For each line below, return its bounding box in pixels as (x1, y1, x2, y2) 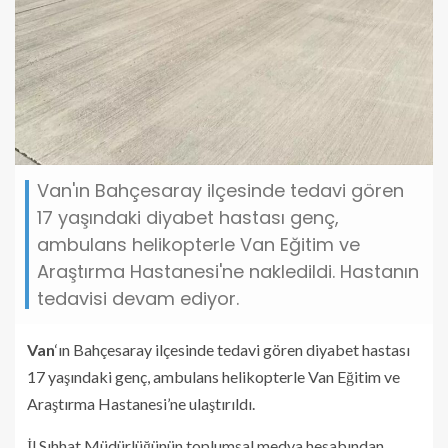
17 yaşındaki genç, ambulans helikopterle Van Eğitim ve (27, 367, 400, 387)
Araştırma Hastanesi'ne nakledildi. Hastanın (37, 259, 419, 285)
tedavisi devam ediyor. (37, 286, 239, 312)
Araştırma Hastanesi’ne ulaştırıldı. (27, 394, 255, 414)
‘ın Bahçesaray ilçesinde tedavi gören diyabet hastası (55, 340, 410, 360)
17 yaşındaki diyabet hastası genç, (37, 205, 339, 231)
